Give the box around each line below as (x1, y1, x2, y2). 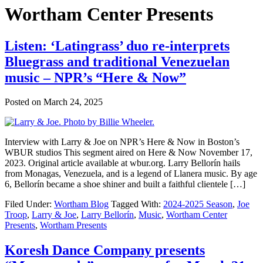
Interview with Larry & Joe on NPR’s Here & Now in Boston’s (5, 137, 240, 147)
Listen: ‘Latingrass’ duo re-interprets (5, 38, 230, 53)
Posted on (5, 97, 43, 107)
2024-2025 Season (163, 199, 232, 210)
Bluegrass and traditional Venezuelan (5, 53, 230, 69)
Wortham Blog (54, 199, 109, 210)
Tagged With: (111, 199, 163, 210)
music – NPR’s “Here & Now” (5, 69, 186, 85)
